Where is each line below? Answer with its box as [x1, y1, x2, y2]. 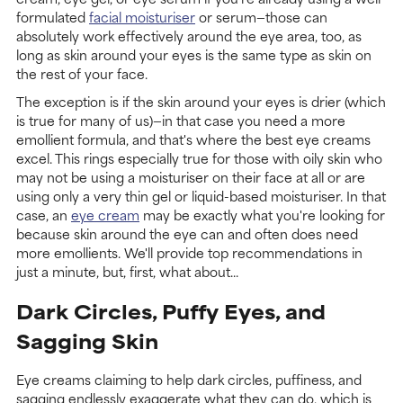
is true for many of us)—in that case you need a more [16, 110, 345, 131]
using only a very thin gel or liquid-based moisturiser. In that [16, 185, 386, 207]
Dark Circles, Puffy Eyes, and [16, 295, 326, 326]
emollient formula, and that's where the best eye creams [16, 129, 371, 150]
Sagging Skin [16, 325, 158, 355]
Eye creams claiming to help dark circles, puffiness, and [16, 369, 362, 390]
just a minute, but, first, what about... [16, 261, 238, 282]
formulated [16, 6, 89, 28]
